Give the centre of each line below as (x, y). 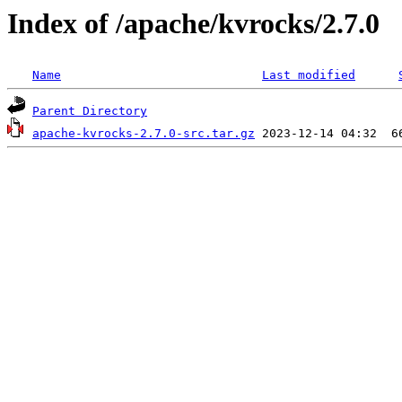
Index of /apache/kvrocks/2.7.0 (193, 23)
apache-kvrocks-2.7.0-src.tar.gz (144, 134)
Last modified (309, 75)
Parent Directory (90, 111)
